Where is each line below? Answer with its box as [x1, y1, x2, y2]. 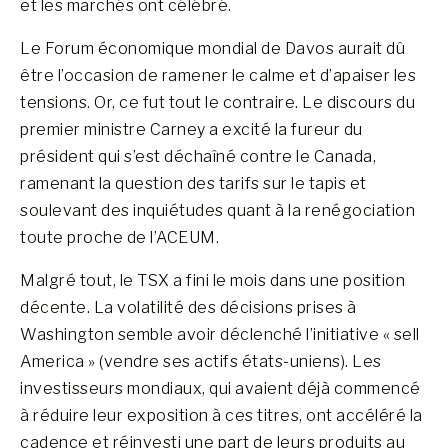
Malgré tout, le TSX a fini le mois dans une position [20, 271, 405, 290]
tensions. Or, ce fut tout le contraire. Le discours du [20, 93, 415, 112]
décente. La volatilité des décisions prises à [20, 298, 357, 317]
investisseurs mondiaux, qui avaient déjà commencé [20, 379, 421, 398]
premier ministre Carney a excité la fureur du [20, 120, 363, 139]
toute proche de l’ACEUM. [20, 228, 219, 247]
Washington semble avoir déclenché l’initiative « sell [20, 325, 420, 344]
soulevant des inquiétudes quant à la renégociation [20, 201, 415, 220]
